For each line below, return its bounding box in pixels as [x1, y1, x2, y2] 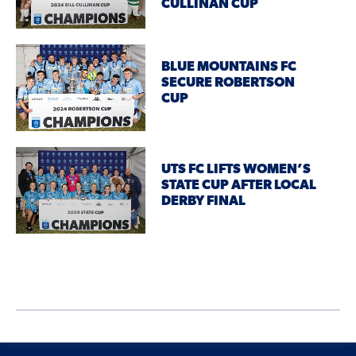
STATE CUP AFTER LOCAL [161, 179, 317, 193]
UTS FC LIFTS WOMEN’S [161, 163, 311, 177]
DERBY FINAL [161, 195, 246, 209]
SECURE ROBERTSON [161, 76, 296, 91]
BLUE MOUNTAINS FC [161, 60, 297, 75]
